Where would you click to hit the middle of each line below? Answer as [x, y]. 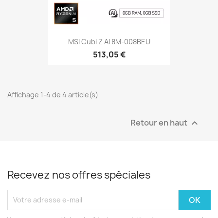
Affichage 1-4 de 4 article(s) [53, 94]
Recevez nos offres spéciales [79, 175]
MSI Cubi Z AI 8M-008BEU [109, 42]
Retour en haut [160, 122]
